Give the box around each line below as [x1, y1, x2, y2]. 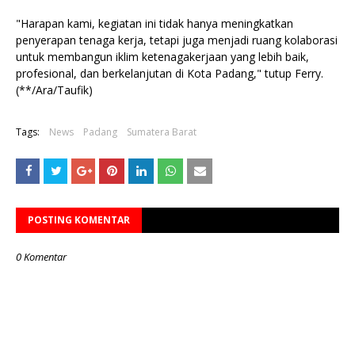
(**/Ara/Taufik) [16, 82, 93, 97]
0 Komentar [16, 250, 67, 264]
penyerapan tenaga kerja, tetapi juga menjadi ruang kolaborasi [16, 32, 338, 48]
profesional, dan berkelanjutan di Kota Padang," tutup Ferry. [16, 66, 323, 81]
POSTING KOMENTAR [28, 213, 130, 227]
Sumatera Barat [127, 125, 197, 139]
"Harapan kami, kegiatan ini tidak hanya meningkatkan [16, 16, 293, 31]
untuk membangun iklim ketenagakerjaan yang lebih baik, [16, 49, 309, 64]
